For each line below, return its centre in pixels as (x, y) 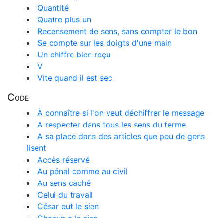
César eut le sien (68, 206)
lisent (36, 148)
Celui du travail (65, 195)
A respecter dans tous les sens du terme (112, 125)
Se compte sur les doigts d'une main (105, 43)
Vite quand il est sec (75, 78)
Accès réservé (64, 160)
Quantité (53, 8)
